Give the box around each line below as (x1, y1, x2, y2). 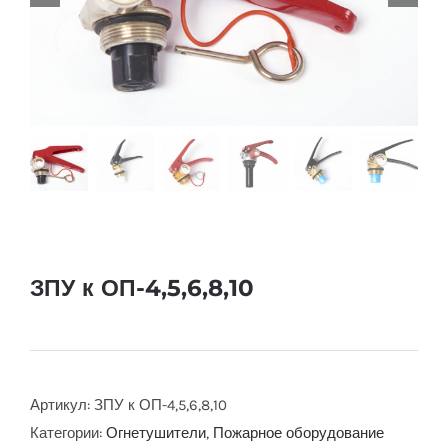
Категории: (30, 424, 106, 443)
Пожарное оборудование (213, 424, 384, 443)
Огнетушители (106, 424, 206, 443)
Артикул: (30, 396, 94, 415)
